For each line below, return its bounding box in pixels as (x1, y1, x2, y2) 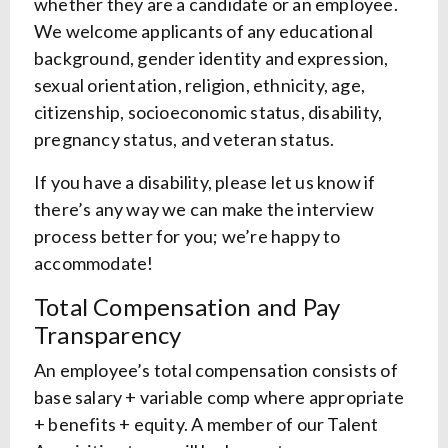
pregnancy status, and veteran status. (34, 128, 335, 151)
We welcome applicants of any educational (34, 20, 374, 43)
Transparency (34, 320, 182, 350)
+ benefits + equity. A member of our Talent (34, 413, 379, 436)
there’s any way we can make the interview (34, 198, 375, 221)
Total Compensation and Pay (34, 292, 341, 322)
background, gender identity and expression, (34, 47, 389, 70)
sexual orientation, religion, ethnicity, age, (34, 74, 366, 97)
